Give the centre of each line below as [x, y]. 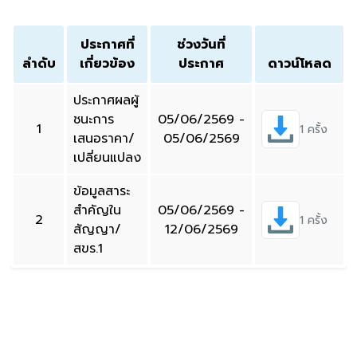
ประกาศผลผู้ [106, 101]
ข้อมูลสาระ [102, 192]
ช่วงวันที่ [201, 45]
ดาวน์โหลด [299, 64]
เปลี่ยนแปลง [107, 158]
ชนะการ [94, 120]
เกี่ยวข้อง [107, 64]
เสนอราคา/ [104, 139]
